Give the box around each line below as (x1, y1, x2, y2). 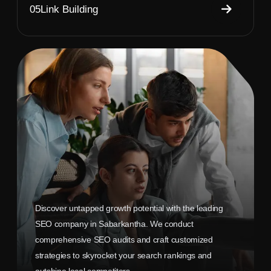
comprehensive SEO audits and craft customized (35, 234, 213, 244)
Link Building (41, 3, 98, 15)
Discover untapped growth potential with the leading (35, 203, 223, 213)
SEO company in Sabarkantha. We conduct (35, 218, 194, 229)
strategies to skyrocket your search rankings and (35, 250, 212, 260)
